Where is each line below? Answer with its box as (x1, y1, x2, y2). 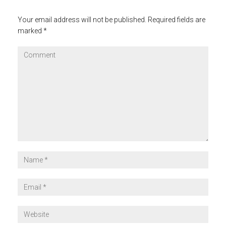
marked (18, 27, 43, 35)
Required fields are (146, 16, 205, 24)
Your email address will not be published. (18, 16, 146, 24)
